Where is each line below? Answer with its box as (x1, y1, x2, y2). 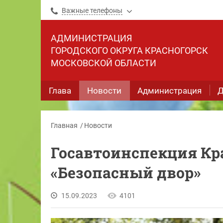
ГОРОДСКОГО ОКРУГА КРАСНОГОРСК (51, 45, 208, 56)
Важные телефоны (62, 6, 122, 14)
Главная (51, 121, 78, 129)
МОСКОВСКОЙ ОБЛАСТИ (51, 58, 156, 68)
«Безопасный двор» (51, 163, 201, 182)
